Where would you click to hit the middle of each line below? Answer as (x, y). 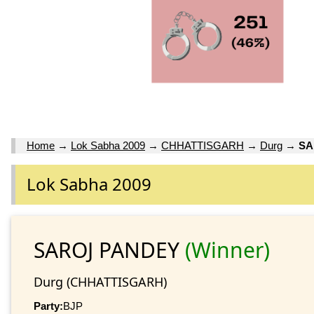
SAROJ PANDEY (109, 250)
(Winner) (227, 250)
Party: (48, 306)
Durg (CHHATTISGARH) (100, 281)
